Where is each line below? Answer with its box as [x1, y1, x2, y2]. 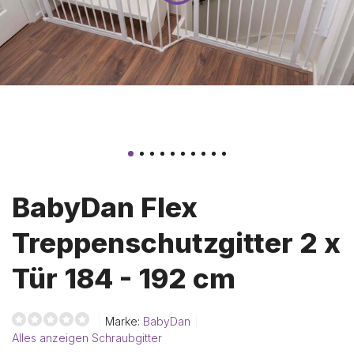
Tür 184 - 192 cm [12, 262, 235, 295]
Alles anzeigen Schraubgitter [12, 331, 162, 345]
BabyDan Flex [12, 190, 198, 224]
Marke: [105, 314, 143, 328]
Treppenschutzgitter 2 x [12, 226, 341, 259]
